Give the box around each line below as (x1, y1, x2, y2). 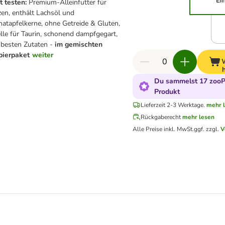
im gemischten (55, 40, 102, 49)
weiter (32, 50, 53, 60)
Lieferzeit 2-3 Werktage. (141, 101, 205, 109)
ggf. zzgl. (194, 125, 220, 133)
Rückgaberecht (141, 113, 181, 121)
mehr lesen (182, 113, 214, 121)
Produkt (154, 87, 180, 96)
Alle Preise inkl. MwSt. (133, 125, 194, 133)
